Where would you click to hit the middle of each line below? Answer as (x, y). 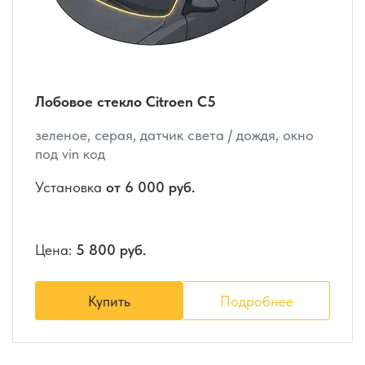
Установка (70, 187)
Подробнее (256, 301)
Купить (109, 301)
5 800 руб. (111, 249)
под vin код (70, 153)
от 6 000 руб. (150, 187)
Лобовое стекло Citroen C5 (125, 101)
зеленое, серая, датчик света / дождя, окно (174, 134)
